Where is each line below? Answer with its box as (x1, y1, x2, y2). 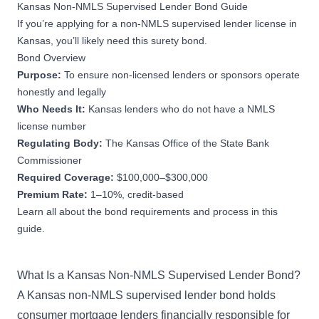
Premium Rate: (17, 188, 90, 200)
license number (17, 120, 86, 132)
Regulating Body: (17, 137, 105, 149)
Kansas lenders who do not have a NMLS (88, 103, 275, 115)
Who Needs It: (17, 103, 88, 115)
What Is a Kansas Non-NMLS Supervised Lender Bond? (17, 268, 300, 281)
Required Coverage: (17, 171, 117, 183)
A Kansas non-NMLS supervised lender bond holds (17, 288, 276, 301)
